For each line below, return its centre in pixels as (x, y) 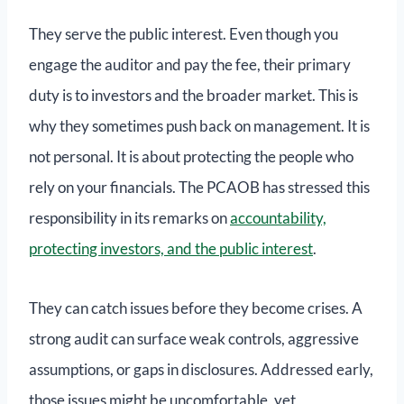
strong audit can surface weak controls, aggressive (194, 339)
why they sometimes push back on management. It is (199, 126)
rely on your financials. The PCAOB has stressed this (199, 188)
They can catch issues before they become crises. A (196, 308)
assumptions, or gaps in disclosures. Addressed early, (201, 370)
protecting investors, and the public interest (171, 249)
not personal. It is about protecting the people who (191, 157)
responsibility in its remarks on (129, 218)
